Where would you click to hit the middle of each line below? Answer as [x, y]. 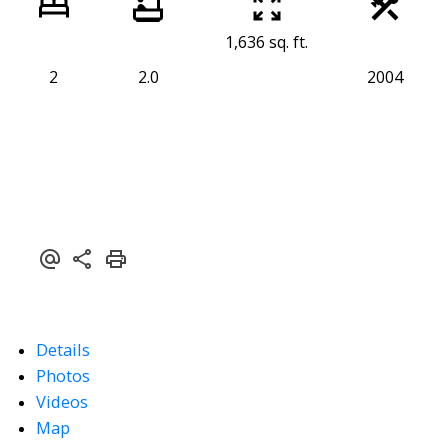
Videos [61, 402]
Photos [62, 376]
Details [62, 350]
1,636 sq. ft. [266, 42]
